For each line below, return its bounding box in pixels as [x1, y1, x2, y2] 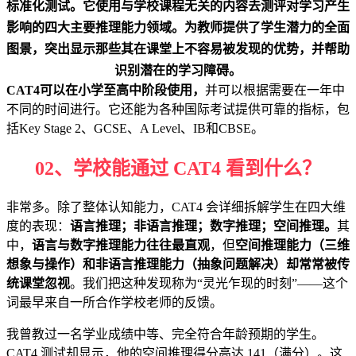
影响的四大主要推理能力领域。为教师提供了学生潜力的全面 [6, 20, 350, 34]
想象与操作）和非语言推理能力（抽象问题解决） [6, 257, 286, 271]
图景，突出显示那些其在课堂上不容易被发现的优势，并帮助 [6, 41, 350, 56]
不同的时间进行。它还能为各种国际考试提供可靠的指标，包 [6, 102, 350, 116]
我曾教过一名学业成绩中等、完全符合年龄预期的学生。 [6, 327, 324, 341]
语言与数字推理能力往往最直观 [32, 238, 210, 252]
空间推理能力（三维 [235, 238, 350, 252]
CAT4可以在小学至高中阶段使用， [6, 83, 205, 97]
